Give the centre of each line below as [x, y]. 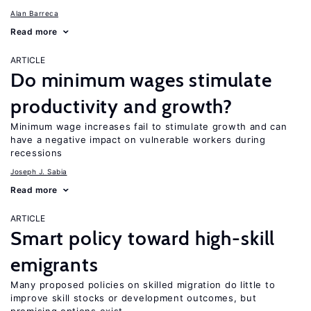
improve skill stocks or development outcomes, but [134, 298]
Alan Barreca [34, 13]
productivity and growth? [122, 106]
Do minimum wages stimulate [141, 80]
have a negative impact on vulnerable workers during [138, 140]
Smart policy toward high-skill [143, 238]
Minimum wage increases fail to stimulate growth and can [149, 126]
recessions [36, 153]
